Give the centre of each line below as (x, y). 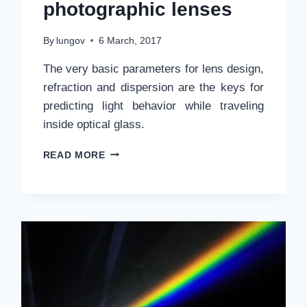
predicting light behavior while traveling (153, 106)
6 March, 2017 (130, 40)
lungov (70, 40)
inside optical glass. (94, 124)
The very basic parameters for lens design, (153, 69)
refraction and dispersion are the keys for (153, 87)
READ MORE (74, 155)
